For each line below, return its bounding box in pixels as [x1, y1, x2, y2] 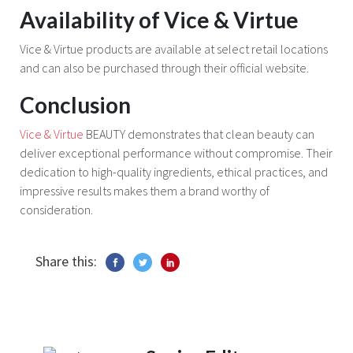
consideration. [20, 201, 93, 217]
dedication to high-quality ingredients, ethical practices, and [20, 163, 328, 180]
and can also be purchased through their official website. [20, 59, 309, 76]
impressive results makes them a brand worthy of [20, 182, 269, 199]
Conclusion [20, 91, 131, 118]
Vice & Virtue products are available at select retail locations [20, 40, 328, 57]
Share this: [35, 252, 97, 271]
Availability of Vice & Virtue [20, 6, 299, 33]
